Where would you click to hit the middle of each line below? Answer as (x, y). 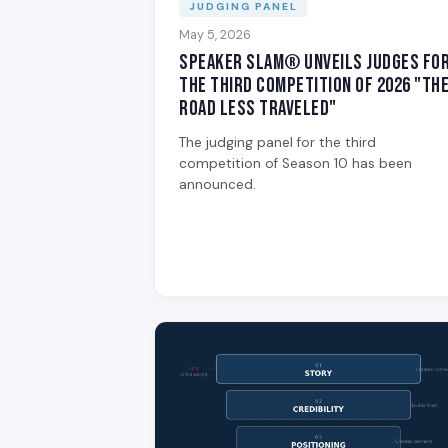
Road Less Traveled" (258, 108)
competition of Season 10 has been (295, 163)
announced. (217, 184)
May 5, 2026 (215, 34)
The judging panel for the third (277, 142)
